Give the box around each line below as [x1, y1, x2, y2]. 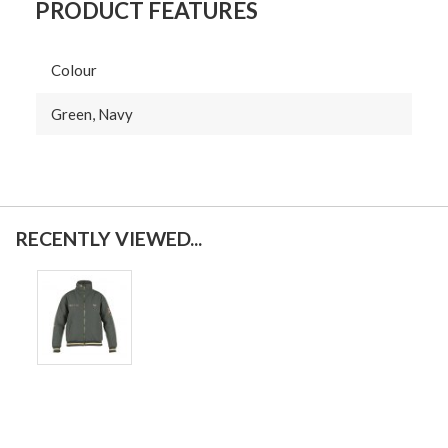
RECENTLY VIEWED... [15, 227, 202, 251]
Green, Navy [51, 105, 133, 124]
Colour [51, 61, 97, 80]
